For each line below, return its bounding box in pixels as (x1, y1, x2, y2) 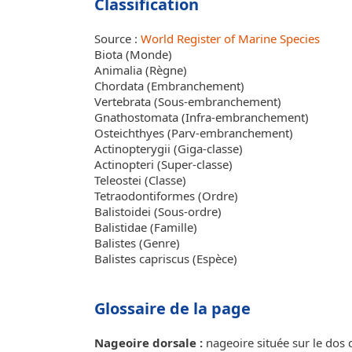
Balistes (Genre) (94, 235, 180, 251)
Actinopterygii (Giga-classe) (94, 141, 243, 156)
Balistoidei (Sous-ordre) (94, 203, 222, 219)
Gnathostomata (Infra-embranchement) (94, 109, 309, 125)
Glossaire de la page (94, 298, 251, 319)
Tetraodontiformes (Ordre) (94, 188, 238, 203)
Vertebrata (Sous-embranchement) (94, 93, 281, 109)
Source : (94, 31, 141, 46)
